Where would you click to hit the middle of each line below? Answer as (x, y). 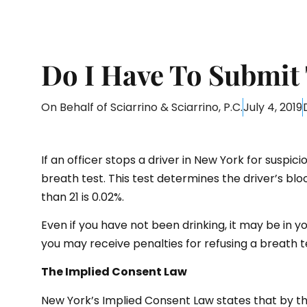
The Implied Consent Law (114, 272)
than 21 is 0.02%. (83, 197)
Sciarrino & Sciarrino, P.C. (176, 107)
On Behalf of (76, 107)
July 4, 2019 (273, 107)
